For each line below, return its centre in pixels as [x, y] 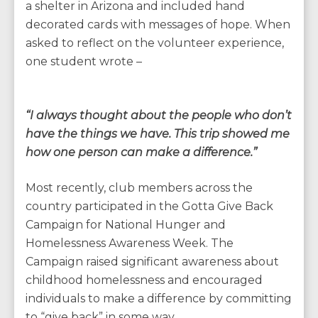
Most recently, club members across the [139, 188]
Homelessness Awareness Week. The [130, 243]
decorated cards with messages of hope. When [158, 25]
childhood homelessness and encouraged [144, 280]
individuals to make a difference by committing [159, 299]
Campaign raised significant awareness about [152, 262]
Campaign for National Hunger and [126, 225]
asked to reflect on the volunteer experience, [155, 43]
